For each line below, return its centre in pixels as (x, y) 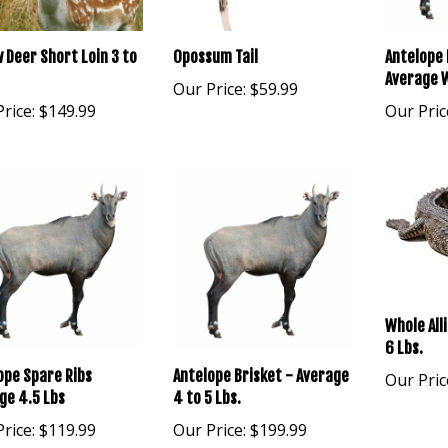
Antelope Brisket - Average (261, 375)
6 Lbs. (404, 347)
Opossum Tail (216, 56)
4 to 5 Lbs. (207, 397)
